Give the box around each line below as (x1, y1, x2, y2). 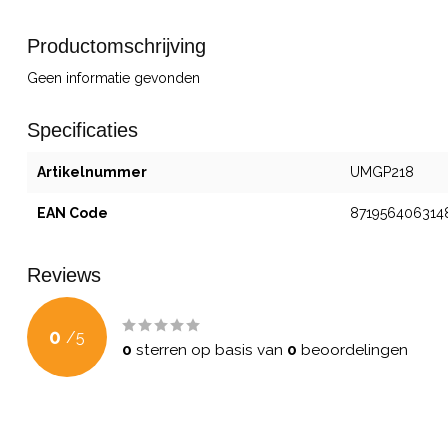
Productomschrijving (27, 35, 206, 57)
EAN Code (37, 205, 108, 221)
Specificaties (27, 119, 138, 141)
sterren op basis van (132, 341, 287, 359)
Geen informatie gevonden (27, 70, 200, 86)
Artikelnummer (37, 164, 147, 180)
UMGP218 (349, 164, 414, 180)
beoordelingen (297, 341, 408, 359)
